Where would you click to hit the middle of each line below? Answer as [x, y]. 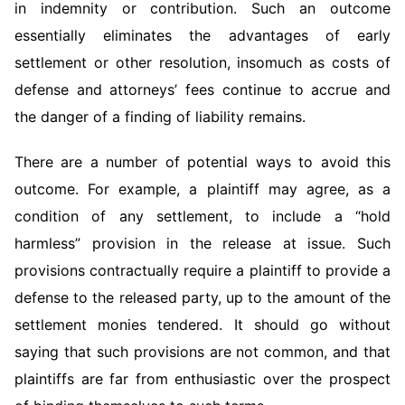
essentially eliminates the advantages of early [202, 35]
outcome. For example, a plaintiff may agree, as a [202, 189]
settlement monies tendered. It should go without [202, 325]
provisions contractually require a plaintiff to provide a [202, 270]
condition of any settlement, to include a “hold [202, 216]
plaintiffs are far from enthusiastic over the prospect [202, 379]
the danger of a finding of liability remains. [160, 117]
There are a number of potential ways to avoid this [202, 162]
